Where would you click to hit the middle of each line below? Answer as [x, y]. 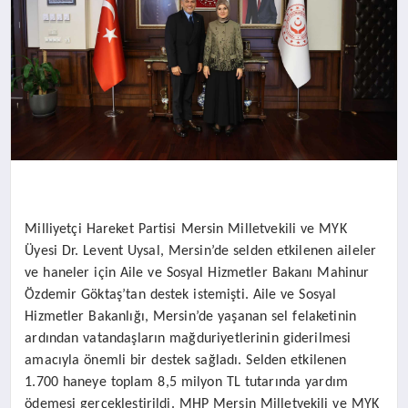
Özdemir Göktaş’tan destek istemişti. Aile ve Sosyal [181, 295]
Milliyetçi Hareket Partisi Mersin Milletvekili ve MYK [186, 229]
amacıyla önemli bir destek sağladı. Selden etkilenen [186, 360]
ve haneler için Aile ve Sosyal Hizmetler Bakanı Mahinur [197, 273]
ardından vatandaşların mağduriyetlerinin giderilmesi [188, 338]
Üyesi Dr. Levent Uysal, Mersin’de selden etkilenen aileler [201, 251]
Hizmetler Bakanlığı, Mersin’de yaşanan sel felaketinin [191, 316]
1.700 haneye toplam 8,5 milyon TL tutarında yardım [186, 382]
